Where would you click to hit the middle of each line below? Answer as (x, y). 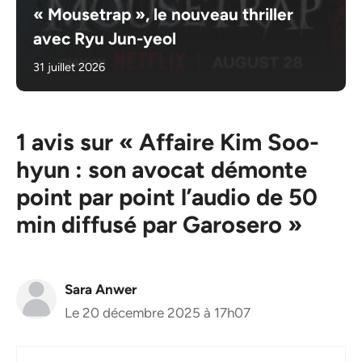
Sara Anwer (101, 290)
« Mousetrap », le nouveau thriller (164, 15)
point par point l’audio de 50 (167, 197)
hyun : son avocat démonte (162, 170)
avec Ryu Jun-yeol (105, 39)
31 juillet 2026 (69, 67)
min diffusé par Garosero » (159, 225)
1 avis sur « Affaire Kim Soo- (168, 142)
